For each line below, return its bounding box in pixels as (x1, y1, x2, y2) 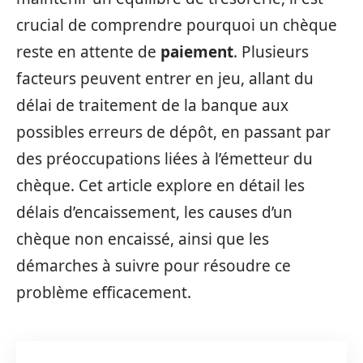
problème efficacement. (16, 282, 191, 303)
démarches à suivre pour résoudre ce (16, 255, 291, 276)
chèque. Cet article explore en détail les (16, 175, 305, 196)
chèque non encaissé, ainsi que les (16, 228, 269, 250)
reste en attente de (16, 41, 160, 62)
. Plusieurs (233, 41, 309, 62)
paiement (160, 41, 233, 62)
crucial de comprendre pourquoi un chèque (16, 15, 337, 36)
